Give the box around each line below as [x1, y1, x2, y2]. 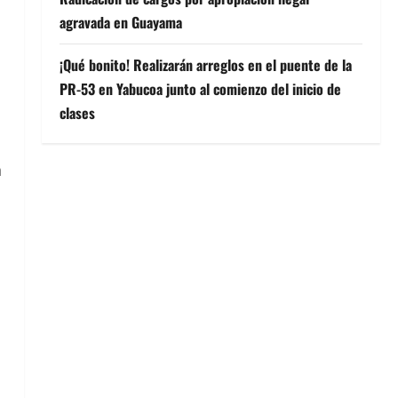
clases [59, 101, 95, 123]
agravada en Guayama [59, 11, 182, 33]
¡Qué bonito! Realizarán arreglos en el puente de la [59, 53, 352, 76]
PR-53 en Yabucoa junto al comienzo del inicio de [59, 77, 341, 99]
